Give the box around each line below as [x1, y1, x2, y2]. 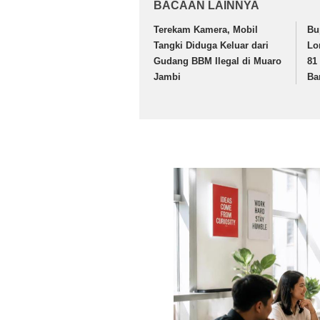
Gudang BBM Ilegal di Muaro [154, 56, 281, 67]
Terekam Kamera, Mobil [154, 24, 258, 36]
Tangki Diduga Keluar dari [154, 40, 269, 51]
